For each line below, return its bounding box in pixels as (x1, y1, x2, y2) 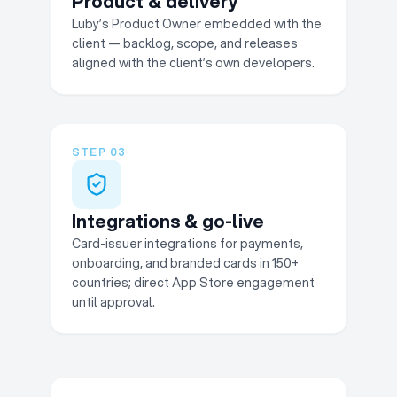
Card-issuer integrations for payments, (72, 235, 303, 253)
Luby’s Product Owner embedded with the (72, 15, 322, 33)
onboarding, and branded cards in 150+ (72, 254, 299, 272)
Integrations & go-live (72, 208, 264, 234)
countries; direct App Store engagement (72, 274, 315, 292)
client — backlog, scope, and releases (72, 35, 298, 52)
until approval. (72, 293, 155, 311)
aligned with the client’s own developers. (72, 54, 315, 72)
